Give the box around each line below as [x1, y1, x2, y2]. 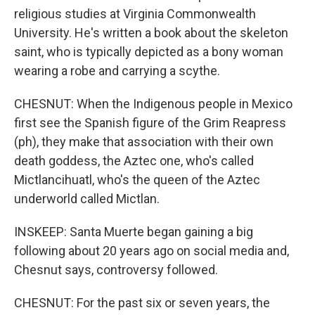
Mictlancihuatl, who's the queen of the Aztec [14, 172, 260, 187]
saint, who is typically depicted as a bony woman [14, 44, 283, 59]
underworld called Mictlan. [14, 191, 160, 206]
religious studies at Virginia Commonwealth [14, 6, 256, 21]
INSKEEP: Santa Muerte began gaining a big [14, 224, 253, 239]
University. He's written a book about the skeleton [14, 25, 288, 40]
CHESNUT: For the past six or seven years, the [14, 295, 270, 310]
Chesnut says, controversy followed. [14, 262, 218, 277]
